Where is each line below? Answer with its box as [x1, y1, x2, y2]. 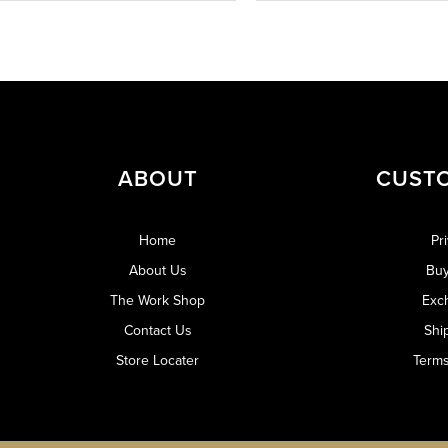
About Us [128, 260, 187, 281]
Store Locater [116, 350, 199, 371]
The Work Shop [110, 290, 205, 311]
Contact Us [123, 320, 192, 341]
